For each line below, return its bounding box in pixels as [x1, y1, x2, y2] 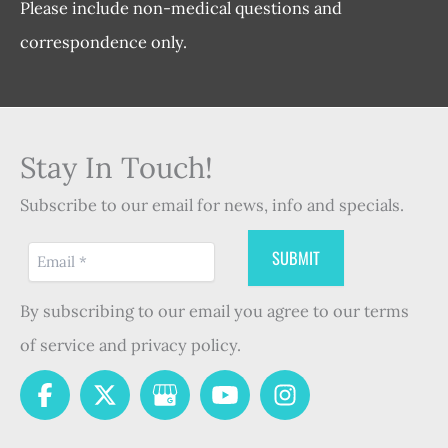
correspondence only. [20, 31, 187, 53]
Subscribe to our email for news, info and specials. [20, 193, 404, 215]
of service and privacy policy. [20, 333, 241, 355]
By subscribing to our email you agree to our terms [20, 299, 409, 321]
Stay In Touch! [20, 148, 213, 186]
